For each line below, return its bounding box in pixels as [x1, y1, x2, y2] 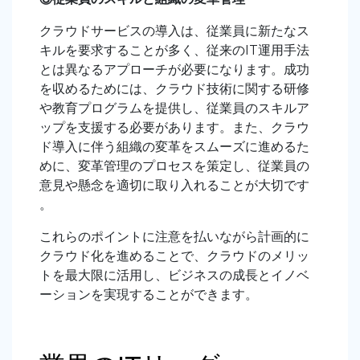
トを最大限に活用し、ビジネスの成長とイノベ [39, 268, 309, 284]
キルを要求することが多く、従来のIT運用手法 [39, 43, 309, 59]
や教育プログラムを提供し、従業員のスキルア [39, 100, 309, 117]
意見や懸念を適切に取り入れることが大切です [39, 178, 309, 194]
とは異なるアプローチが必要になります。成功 [39, 62, 309, 78]
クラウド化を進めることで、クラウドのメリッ [39, 248, 309, 264]
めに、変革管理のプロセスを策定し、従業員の [39, 158, 309, 174]
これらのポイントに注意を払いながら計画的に [39, 229, 309, 245]
